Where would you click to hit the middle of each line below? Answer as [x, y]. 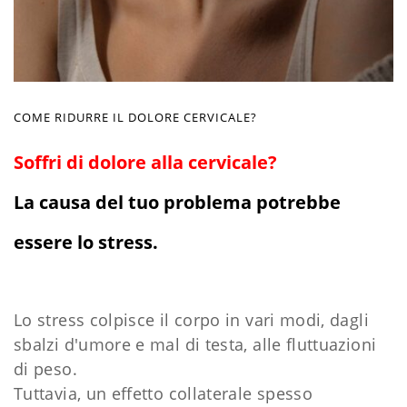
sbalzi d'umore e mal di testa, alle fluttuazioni [195, 344]
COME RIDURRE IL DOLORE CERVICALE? [135, 117]
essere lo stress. [86, 242]
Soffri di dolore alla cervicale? [145, 162]
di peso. [48, 368]
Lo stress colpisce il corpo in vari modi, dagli [191, 319]
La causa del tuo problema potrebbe [177, 202]
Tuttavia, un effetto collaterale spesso [164, 393]
